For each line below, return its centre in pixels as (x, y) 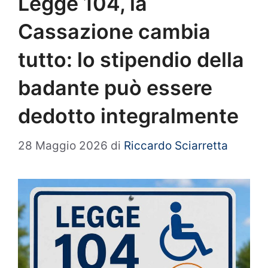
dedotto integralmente (128, 116)
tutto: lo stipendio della (131, 60)
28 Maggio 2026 (63, 145)
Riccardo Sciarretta (176, 145)
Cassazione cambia (114, 32)
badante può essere (115, 88)
